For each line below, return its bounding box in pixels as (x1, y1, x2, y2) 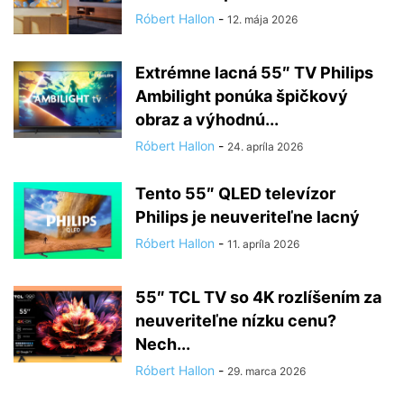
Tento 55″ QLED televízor (135, 184, 335, 203)
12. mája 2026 (227, 13, 298, 26)
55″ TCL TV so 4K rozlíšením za (135, 288, 381, 307)
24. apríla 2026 (227, 140, 303, 153)
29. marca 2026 (227, 364, 306, 378)
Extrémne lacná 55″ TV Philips (135, 63, 373, 82)
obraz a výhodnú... (135, 110, 279, 129)
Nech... (135, 335, 190, 353)
